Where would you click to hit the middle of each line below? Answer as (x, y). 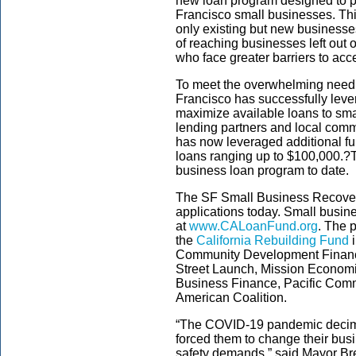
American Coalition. (234, 297)
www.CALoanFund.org (253, 226)
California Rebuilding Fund (273, 240)
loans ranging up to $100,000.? (263, 156)
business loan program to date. (264, 170)
